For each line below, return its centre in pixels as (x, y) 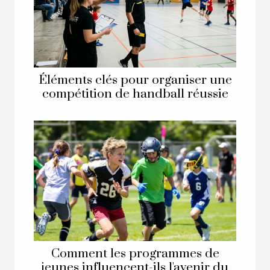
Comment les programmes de (135, 254)
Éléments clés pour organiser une (135, 80)
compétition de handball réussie (135, 94)
